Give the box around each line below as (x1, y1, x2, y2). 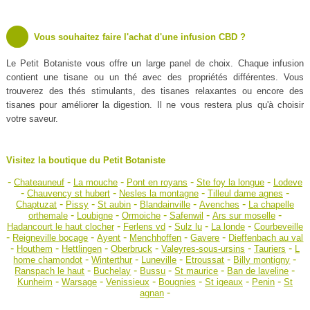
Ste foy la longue (196, 177, 264, 188)
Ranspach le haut (15, 266, 85, 277)
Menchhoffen (129, 232, 182, 244)
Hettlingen (61, 244, 102, 255)
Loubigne (76, 210, 113, 221)
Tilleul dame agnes (207, 188, 283, 199)
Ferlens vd (122, 221, 165, 232)
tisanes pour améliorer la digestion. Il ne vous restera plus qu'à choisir (6, 100, 304, 111)
